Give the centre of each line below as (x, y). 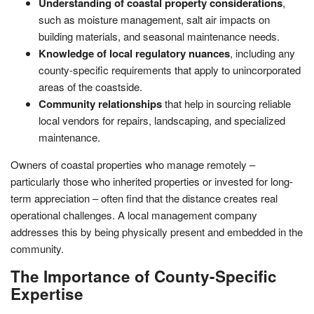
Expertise (47, 293)
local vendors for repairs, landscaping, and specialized (162, 120)
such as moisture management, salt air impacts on (154, 19)
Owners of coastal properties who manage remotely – (133, 164)
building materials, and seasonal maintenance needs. (159, 36)
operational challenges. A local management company (134, 214)
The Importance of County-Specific (144, 276)
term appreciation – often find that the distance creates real (144, 198)
